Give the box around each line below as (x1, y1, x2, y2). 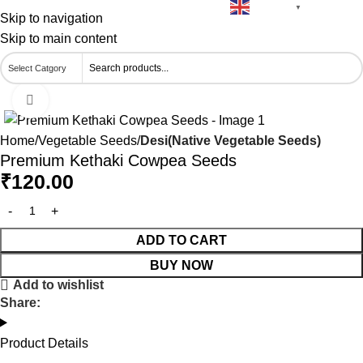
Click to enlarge (48, 93, 135, 107)
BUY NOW (150, 258, 213, 273)
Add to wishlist (13, 278, 105, 293)
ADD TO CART (136, 233, 227, 248)
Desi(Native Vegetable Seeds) (140, 134, 321, 148)
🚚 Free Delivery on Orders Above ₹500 (28, 2, 202, 13)
